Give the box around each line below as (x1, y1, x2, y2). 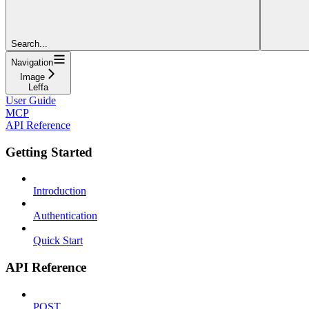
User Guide (6, 94, 56, 106)
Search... (11, 38, 48, 49)
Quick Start (33, 235, 83, 247)
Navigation (11, 57, 53, 68)
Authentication (33, 210, 97, 222)
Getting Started (6, 144, 92, 159)
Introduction (33, 185, 86, 197)
